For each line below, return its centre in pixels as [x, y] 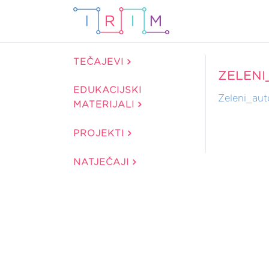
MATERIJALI [106, 105]
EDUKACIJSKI [107, 90]
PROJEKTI [101, 134]
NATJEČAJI [103, 162]
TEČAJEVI [100, 62]
